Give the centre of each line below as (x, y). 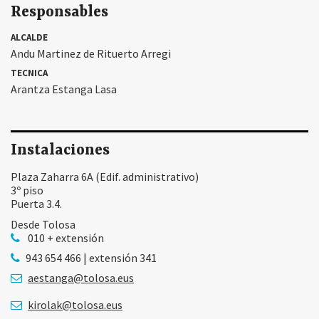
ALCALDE (29, 37)
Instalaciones (60, 151)
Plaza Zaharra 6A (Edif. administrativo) (105, 177)
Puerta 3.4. (36, 204)
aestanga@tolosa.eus (81, 278)
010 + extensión (65, 237)
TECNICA (29, 73)
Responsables (59, 12)
